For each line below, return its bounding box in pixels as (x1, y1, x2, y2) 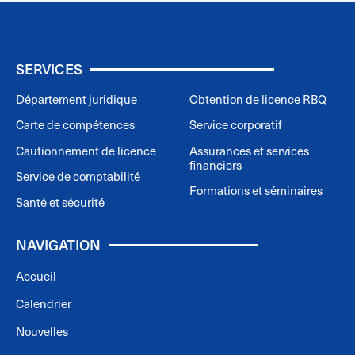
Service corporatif (189, 116, 282, 133)
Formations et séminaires (189, 182, 323, 199)
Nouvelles (16, 323, 68, 340)
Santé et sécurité (16, 193, 105, 210)
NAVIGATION (16, 235, 101, 255)
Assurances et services (189, 142, 309, 158)
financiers (189, 156, 242, 173)
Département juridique (16, 91, 137, 108)
